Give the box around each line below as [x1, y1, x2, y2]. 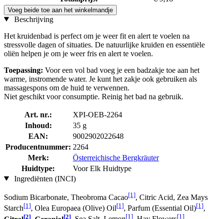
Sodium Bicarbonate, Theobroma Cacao [4, 193, 128, 201]
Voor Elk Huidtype [73, 164, 131, 173]
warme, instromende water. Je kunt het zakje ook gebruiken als [4, 74, 197, 83]
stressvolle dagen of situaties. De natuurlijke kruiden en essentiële [4, 40, 205, 49]
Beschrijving [12, 15, 53, 23]
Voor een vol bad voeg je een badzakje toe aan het [43, 66, 199, 74]
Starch [4, 204, 23, 213]
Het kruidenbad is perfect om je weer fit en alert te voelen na [4, 31, 190, 40]
